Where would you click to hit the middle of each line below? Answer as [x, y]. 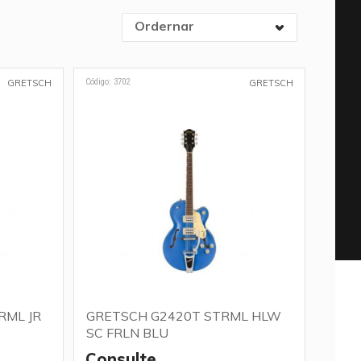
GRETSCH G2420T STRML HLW [183, 316]
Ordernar [164, 26]
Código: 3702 [107, 82]
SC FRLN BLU [127, 333]
